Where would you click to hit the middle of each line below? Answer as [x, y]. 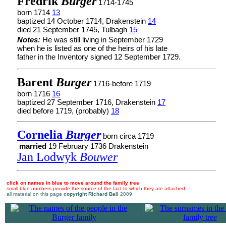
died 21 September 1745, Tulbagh [73, 30]
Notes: [30, 40]
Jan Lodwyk [48, 157]
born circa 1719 [127, 136]
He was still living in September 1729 [103, 40]
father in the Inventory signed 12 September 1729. [99, 57]
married [33, 146]
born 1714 [35, 12]
